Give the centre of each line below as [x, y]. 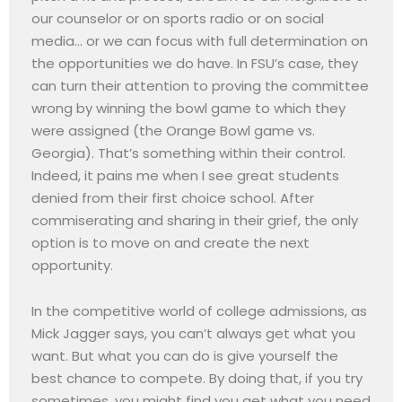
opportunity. [72, 266]
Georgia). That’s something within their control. [188, 153]
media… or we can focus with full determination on [200, 41]
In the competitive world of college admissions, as [199, 311]
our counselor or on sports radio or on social [178, 19]
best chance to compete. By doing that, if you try [197, 379]
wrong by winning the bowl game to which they [188, 109]
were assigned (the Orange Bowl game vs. [173, 131]
